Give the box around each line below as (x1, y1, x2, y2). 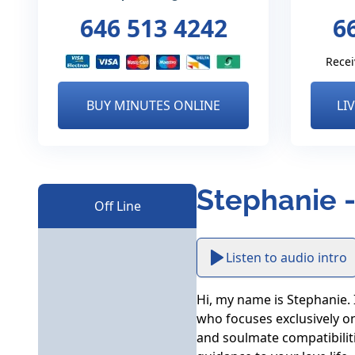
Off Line (94, 197, 141, 215)
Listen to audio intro (226, 249, 347, 266)
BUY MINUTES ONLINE (86, 97, 220, 114)
